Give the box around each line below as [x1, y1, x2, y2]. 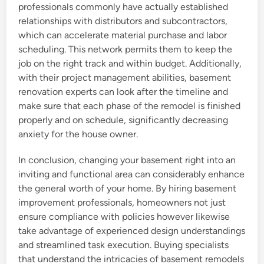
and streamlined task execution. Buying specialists [18, 239, 229, 250]
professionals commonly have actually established [18, 1, 229, 12]
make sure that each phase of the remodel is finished [18, 100, 241, 111]
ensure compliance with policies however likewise [18, 211, 230, 222]
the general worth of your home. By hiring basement [18, 183, 237, 194]
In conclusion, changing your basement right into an [18, 154, 236, 166]
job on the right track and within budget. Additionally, [18, 58, 242, 69]
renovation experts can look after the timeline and [18, 86, 229, 97]
